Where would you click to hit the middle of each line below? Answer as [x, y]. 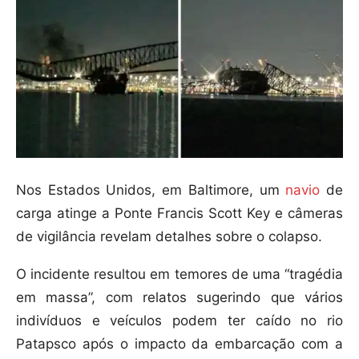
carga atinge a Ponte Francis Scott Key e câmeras [179, 214]
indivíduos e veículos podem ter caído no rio [179, 321]
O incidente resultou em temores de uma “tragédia [179, 274]
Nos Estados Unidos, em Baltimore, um [151, 190]
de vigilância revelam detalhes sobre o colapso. [169, 237]
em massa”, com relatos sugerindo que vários [179, 298]
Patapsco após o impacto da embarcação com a [179, 344]
